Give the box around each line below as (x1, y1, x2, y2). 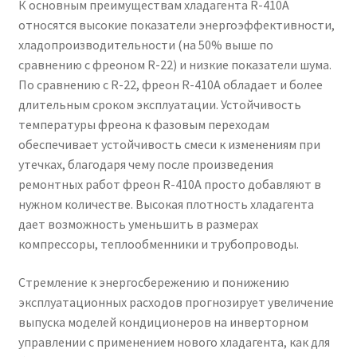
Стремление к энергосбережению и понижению (18, 273, 289, 290)
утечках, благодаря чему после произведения (18, 156, 273, 173)
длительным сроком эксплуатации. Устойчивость (18, 96, 301, 113)
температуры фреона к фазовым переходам (18, 116, 269, 133)
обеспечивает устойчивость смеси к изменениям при (18, 136, 320, 153)
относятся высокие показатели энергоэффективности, (18, 17, 335, 33)
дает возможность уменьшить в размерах (18, 216, 258, 233)
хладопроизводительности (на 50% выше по (18, 37, 273, 53)
